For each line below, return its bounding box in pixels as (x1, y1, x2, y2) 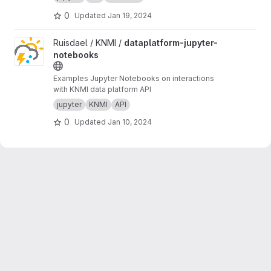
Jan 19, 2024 (108, 10, 152, 20)
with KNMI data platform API (53, 85, 151, 94)
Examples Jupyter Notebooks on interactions (53, 74, 214, 83)
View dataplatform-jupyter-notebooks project (14, 38, 196, 48)
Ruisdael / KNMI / (53, 38, 124, 48)
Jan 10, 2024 (108, 117, 152, 126)
